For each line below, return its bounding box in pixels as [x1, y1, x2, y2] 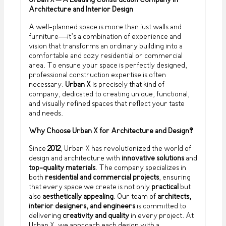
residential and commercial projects [45, 173, 159, 183]
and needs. [29, 108, 63, 119]
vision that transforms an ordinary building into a [29, 41, 183, 51]
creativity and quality [63, 211, 129, 221]
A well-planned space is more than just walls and [29, 22, 182, 32]
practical [151, 182, 179, 192]
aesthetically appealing [42, 192, 114, 202]
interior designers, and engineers [29, 201, 135, 211]
